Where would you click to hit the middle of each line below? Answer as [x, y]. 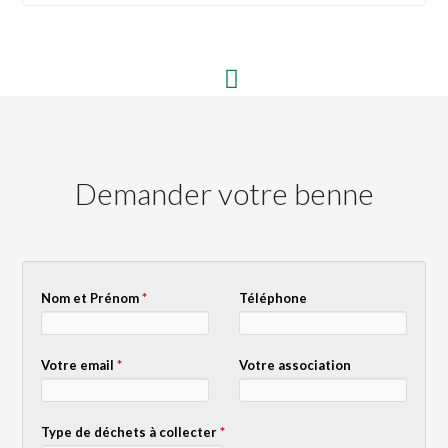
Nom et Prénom [92, 297]
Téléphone [272, 297]
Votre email [79, 364]
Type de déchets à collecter [131, 431]
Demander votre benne [224, 192]
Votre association [294, 364]
